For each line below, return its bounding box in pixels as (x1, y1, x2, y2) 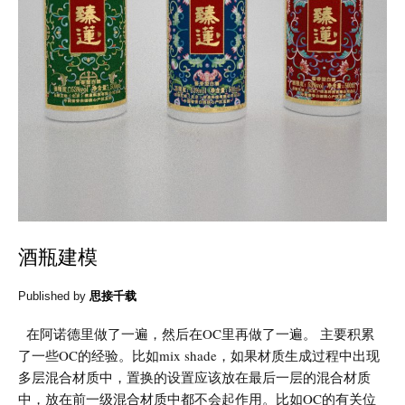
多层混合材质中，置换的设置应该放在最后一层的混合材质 (18, 367, 371, 386)
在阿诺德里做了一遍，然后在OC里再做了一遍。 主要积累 (18, 324, 374, 343)
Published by (18, 288, 89, 303)
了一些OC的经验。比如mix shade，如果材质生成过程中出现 (18, 345, 380, 364)
